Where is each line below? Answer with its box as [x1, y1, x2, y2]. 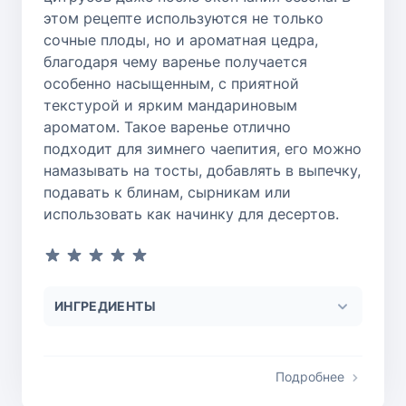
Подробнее [275, 368, 344, 384]
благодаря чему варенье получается [43, 52, 307, 71]
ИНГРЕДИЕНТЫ [54, 297, 156, 314]
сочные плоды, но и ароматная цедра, [43, 30, 318, 49]
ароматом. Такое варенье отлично [43, 117, 291, 136]
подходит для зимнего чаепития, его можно [43, 139, 362, 158]
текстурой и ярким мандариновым [43, 95, 297, 114]
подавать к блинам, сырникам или [43, 182, 291, 201]
